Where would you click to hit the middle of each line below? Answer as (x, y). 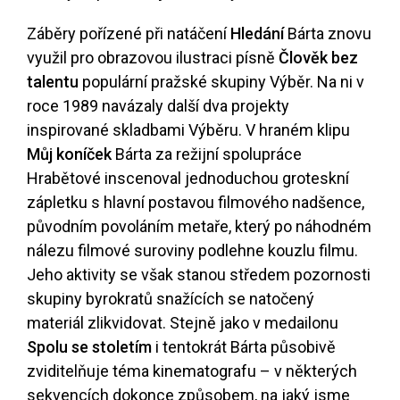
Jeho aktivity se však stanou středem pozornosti (199, 275)
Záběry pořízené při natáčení (129, 34)
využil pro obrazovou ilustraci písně (153, 58)
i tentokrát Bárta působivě (244, 347)
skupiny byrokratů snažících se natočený (171, 299)
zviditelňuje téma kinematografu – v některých (192, 371)
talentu (53, 82)
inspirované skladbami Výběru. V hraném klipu (188, 130)
